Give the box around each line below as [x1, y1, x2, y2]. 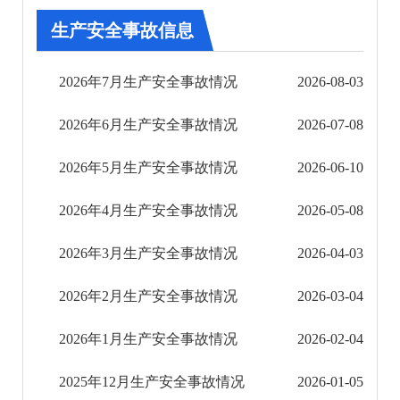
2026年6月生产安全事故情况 [59, 116, 237, 132]
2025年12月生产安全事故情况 [59, 373, 245, 389]
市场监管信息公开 [67, 87, 181, 103]
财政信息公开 [67, 129, 153, 145]
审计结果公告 [67, 171, 153, 187]
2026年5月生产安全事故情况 [59, 159, 237, 175]
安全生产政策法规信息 [85, 305, 228, 321]
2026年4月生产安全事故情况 [59, 202, 237, 218]
